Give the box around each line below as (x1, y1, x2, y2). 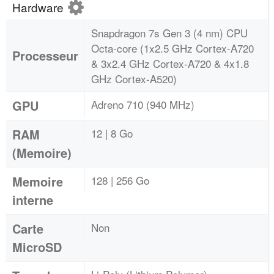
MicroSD (12, 238, 62, 256)
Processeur (12, 46, 78, 64)
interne (12, 191, 53, 209)
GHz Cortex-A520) (91, 71, 177, 86)
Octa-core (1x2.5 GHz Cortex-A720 (91, 40, 254, 56)
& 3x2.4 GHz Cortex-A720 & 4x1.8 (91, 56, 249, 71)
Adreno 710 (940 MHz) (91, 97, 194, 112)
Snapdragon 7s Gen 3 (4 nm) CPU (91, 25, 248, 40)
